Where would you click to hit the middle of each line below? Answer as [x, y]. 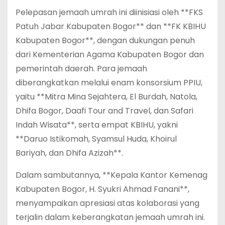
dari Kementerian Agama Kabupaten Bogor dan [110, 54]
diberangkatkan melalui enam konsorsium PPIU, [109, 82]
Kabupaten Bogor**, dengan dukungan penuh [105, 40]
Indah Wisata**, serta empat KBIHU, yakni [97, 125]
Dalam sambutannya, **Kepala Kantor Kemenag [111, 175]
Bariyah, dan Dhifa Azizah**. [69, 153]
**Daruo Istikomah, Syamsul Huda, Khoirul [96, 139]
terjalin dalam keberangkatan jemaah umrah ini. [110, 217]
